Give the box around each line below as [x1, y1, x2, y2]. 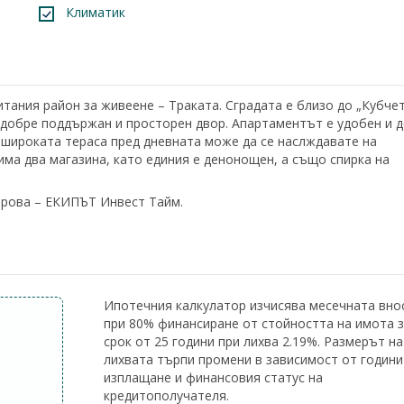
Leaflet [315, 276, 337, 286]
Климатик [65, 4, 125, 21]
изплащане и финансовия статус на [103, 369, 323, 386]
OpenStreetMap [349, 276, 397, 286]
